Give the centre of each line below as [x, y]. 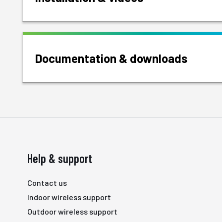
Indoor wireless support [69, 197]
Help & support [60, 158]
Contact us [47, 183]
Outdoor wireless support [72, 211]
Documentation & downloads [111, 58]
